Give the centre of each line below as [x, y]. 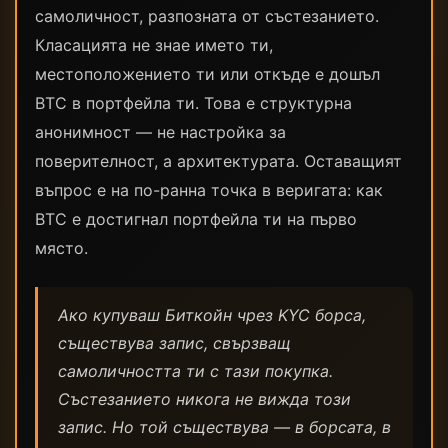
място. [61, 248]
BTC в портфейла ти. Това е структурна [193, 103]
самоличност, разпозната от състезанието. [207, 16]
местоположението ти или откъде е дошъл [207, 74]
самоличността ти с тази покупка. [195, 371]
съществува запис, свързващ [174, 343]
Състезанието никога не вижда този [204, 399]
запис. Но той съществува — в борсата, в [224, 427]
